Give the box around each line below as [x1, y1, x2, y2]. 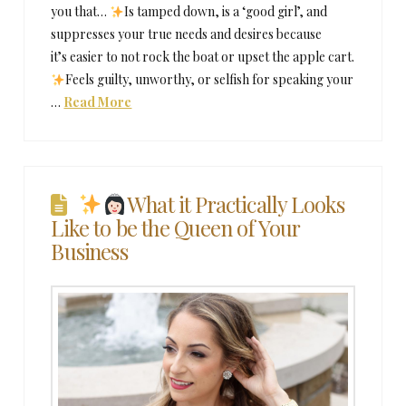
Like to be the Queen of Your [51, 212, 301, 242]
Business [51, 236, 128, 266]
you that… [51, 3, 111, 21]
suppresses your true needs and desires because [51, 25, 323, 43]
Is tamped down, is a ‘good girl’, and [124, 3, 328, 21]
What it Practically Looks [127, 188, 345, 218]
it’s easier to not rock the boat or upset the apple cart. [51, 48, 355, 66]
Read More [63, 93, 132, 111]
